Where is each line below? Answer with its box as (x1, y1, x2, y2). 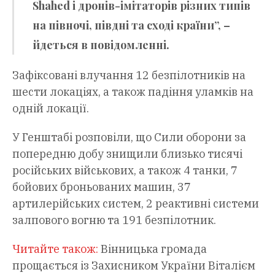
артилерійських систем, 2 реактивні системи (12, 196, 259, 211)
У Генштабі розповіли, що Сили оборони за (12, 130, 246, 145)
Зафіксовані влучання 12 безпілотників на (12, 68, 246, 83)
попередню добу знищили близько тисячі (12, 147, 242, 161)
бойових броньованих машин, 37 (12, 180, 191, 195)
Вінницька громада (98, 242, 207, 257)
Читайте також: (12, 242, 98, 257)
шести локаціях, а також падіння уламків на (12, 85, 254, 99)
